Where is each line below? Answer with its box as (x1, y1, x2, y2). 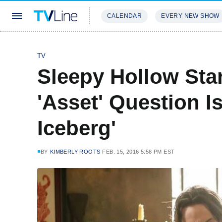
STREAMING (101, 42, 142, 49)
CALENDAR (107, 12, 142, 19)
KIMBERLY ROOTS (50, 149, 101, 155)
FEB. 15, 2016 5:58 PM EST (102, 149, 175, 155)
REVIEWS (154, 42, 186, 49)
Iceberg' (37, 116, 116, 140)
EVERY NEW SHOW (161, 12, 220, 19)
